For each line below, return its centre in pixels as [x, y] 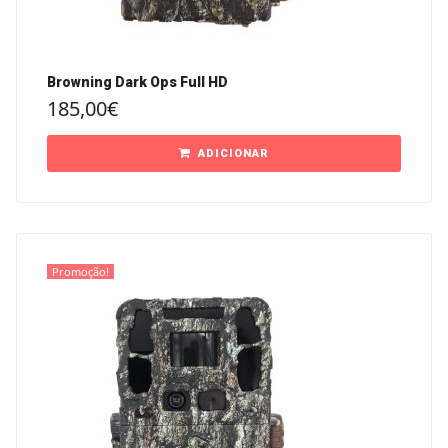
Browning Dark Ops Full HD [137, 82]
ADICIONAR [233, 154]
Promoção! [80, 272]
